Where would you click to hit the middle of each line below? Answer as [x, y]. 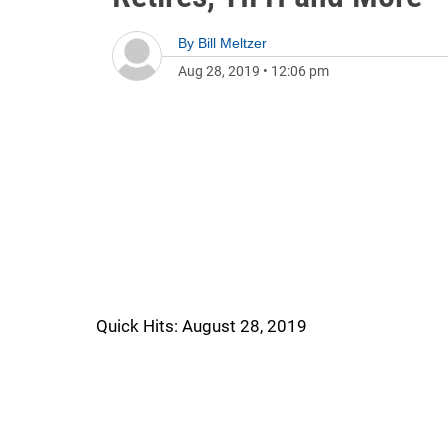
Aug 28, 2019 [219, 71]
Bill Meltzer [232, 43]
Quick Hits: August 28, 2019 [201, 326]
